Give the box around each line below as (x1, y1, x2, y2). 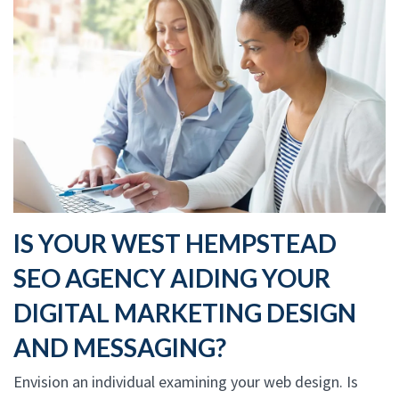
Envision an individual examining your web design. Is (13, 370, 358, 392)
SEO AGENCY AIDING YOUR (13, 262, 330, 293)
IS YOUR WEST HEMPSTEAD (13, 227, 337, 258)
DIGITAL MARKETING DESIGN (13, 297, 356, 328)
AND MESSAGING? (13, 331, 226, 362)
